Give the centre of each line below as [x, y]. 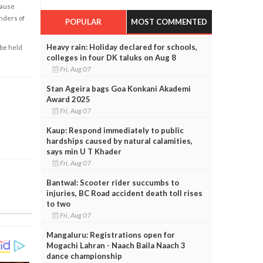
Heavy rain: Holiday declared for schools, [122, 47]
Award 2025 [68, 99]
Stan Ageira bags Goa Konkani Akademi [118, 88]
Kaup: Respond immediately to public [115, 130]
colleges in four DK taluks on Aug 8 [111, 57]
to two [58, 203]
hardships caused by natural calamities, [119, 141]
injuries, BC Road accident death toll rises [124, 193]
